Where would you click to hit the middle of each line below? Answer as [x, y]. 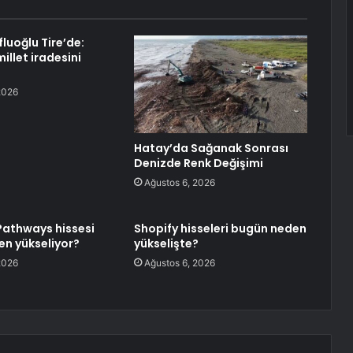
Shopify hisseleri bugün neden [220, 229]
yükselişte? [166, 244]
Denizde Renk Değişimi [198, 163]
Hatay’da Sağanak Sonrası [211, 149]
